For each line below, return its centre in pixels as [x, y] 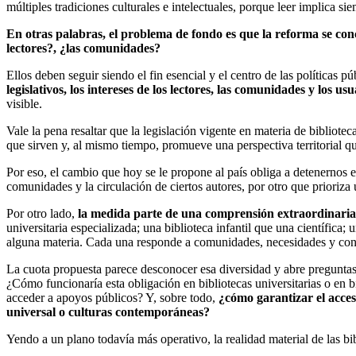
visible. [24, 103]
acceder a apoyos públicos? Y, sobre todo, [112, 297]
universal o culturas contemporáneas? [108, 311]
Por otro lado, [42, 213]
